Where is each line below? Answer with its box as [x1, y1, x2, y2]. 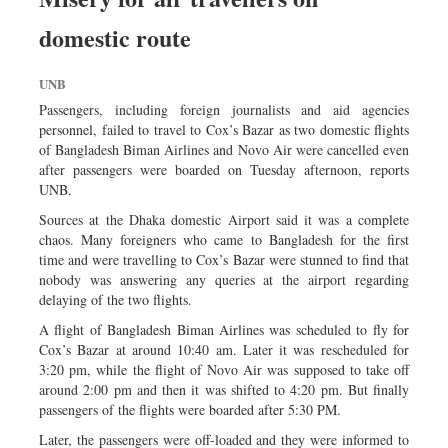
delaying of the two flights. [39, 289, 192, 309]
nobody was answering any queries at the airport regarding [39, 269, 409, 289]
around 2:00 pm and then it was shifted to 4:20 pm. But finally [39, 379, 409, 399]
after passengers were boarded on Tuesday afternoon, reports [39, 159, 409, 179]
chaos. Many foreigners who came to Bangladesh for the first [39, 229, 409, 249]
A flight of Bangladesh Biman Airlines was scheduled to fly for [39, 319, 409, 339]
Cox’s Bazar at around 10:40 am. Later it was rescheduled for [39, 339, 409, 359]
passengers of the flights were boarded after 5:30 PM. [39, 399, 341, 419]
